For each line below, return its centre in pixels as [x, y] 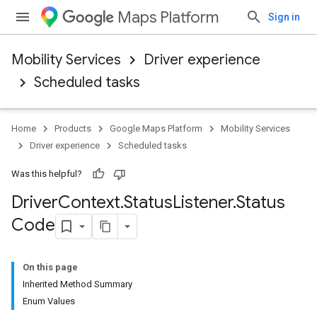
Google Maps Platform [156, 128]
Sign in [284, 17]
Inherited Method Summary [77, 284]
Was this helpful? [47, 174]
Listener [203, 202]
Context [89, 202]
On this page [50, 267]
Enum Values [49, 301]
